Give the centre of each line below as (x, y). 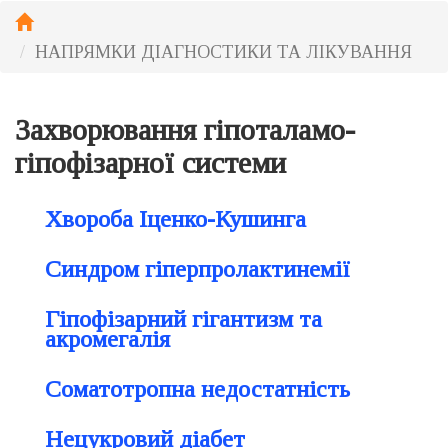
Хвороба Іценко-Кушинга (175, 219)
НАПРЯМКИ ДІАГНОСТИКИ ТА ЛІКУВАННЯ (223, 52)
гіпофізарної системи (150, 162)
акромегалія (107, 339)
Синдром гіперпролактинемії (197, 269)
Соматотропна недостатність (197, 389)
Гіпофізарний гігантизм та (183, 319)
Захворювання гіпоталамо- (185, 129)
